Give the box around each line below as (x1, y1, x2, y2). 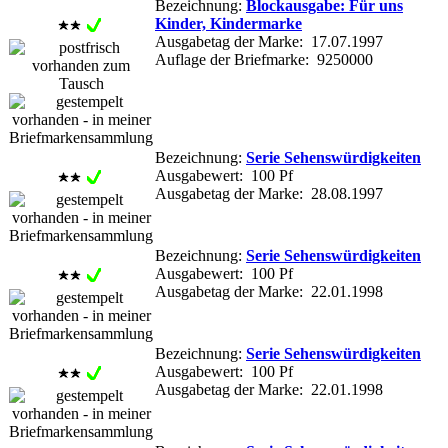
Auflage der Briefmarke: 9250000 (155, 50, 373, 68)
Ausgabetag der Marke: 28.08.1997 (155, 184, 383, 202)
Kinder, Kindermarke (155, 14, 302, 32)
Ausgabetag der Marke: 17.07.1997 (155, 32, 383, 50)
